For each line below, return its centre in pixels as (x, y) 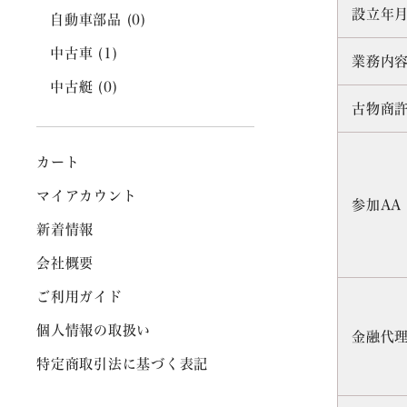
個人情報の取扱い (94, 330)
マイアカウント (87, 196)
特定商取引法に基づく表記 (122, 364)
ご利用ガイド (79, 297)
